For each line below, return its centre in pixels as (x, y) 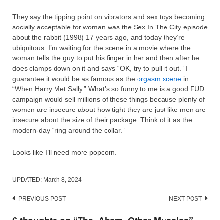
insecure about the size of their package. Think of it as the (102, 120)
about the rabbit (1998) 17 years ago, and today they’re (98, 37)
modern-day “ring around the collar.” (69, 130)
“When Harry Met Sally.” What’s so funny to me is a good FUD (108, 89)
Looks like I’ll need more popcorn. (65, 152)
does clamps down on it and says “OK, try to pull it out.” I (100, 68)
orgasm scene (159, 78)
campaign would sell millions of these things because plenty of (109, 99)
